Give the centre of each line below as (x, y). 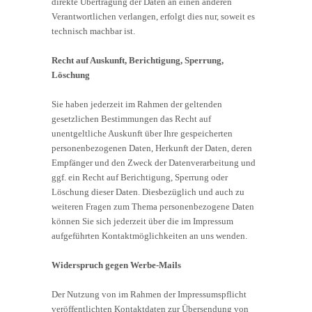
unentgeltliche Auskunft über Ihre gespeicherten (142, 133)
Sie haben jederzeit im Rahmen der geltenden (137, 104)
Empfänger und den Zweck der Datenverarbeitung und (154, 162)
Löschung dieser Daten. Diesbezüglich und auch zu (148, 192)
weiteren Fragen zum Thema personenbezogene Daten (153, 206)
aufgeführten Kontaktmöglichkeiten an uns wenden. (149, 235)
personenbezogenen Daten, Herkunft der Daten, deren (152, 148)
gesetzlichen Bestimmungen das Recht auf (131, 118)
